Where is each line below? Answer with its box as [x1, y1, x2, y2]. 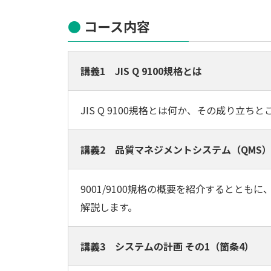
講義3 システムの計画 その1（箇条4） [80, 239, 254, 253]
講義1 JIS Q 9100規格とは [80, 64, 202, 78]
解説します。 [80, 200, 137, 214]
